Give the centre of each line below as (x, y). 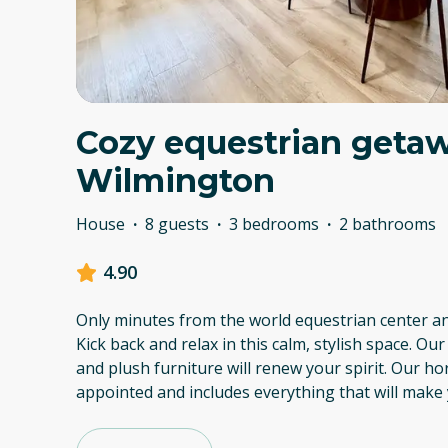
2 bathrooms (387, 224)
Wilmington (175, 181)
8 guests (177, 224)
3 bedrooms (274, 224)
